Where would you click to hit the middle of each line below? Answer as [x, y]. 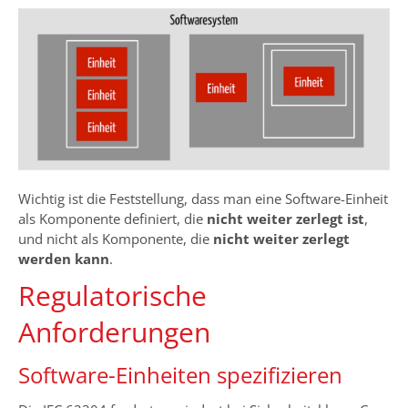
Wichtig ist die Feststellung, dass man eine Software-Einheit [203, 198]
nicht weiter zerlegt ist [286, 218]
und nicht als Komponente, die [116, 238]
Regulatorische [112, 295]
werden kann [64, 258]
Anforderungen [114, 331]
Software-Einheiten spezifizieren [180, 374]
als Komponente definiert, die [112, 218]
